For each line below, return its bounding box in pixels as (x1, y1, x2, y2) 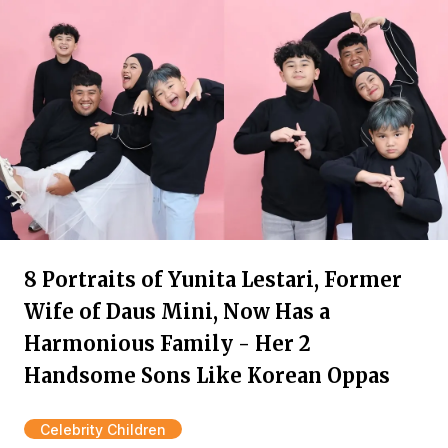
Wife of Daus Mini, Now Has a (24, 299, 330, 324)
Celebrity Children (40, 421, 166, 438)
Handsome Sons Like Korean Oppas (24, 363, 390, 388)
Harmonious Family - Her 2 (24, 331, 311, 356)
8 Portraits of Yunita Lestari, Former (24, 267, 402, 292)
